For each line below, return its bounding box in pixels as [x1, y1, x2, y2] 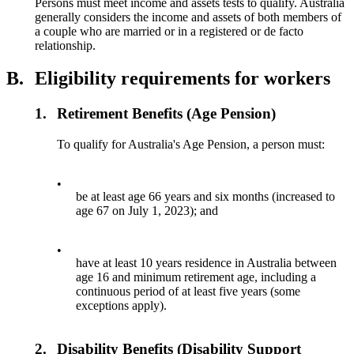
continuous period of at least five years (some [76, 284, 301, 299]
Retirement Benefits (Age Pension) [57, 105, 277, 122]
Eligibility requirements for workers [35, 68, 330, 89]
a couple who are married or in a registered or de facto [35, 24, 303, 38]
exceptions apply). [76, 299, 168, 313]
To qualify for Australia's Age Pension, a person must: [57, 137, 326, 152]
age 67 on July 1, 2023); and [76, 204, 219, 218]
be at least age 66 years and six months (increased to [76, 190, 336, 204]
